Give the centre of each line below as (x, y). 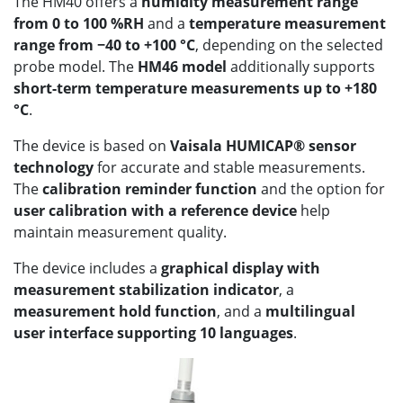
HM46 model (182, 66)
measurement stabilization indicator (146, 289)
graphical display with (241, 268)
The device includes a (87, 268)
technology (54, 167)
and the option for (321, 188)
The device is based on (92, 145)
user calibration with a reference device (155, 210)
